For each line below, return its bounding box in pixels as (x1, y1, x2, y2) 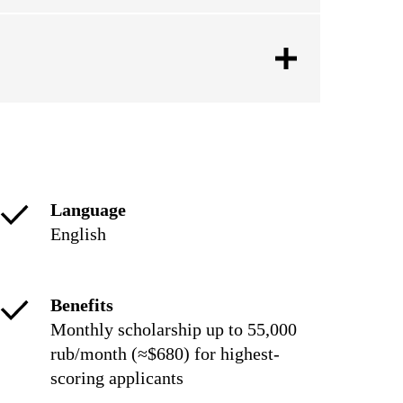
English (50, 224, 106, 244)
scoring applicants (50, 368, 184, 388)
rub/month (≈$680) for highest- (50, 344, 280, 363)
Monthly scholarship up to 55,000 (50, 319, 297, 339)
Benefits (50, 295, 113, 315)
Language (50, 200, 126, 219)
